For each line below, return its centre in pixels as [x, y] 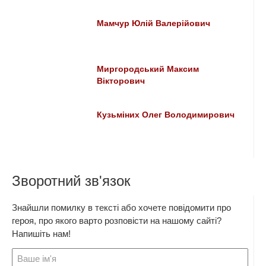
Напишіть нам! [41, 234]
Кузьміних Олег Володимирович [166, 115]
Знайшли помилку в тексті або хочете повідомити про [121, 208]
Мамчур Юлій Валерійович [154, 24]
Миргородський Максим [148, 69]
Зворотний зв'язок [71, 181]
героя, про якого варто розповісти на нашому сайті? [117, 221]
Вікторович [121, 81]
